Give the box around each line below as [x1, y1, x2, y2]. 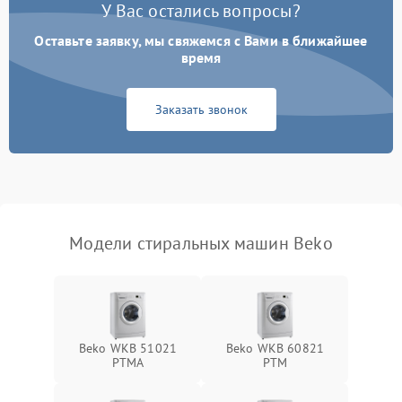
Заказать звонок [154, 101, 248, 118]
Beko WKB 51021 [78, 340, 178, 357]
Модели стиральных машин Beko [69, 232, 333, 256]
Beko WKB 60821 [225, 340, 325, 357]
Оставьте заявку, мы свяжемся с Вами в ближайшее [34, 31, 368, 50]
